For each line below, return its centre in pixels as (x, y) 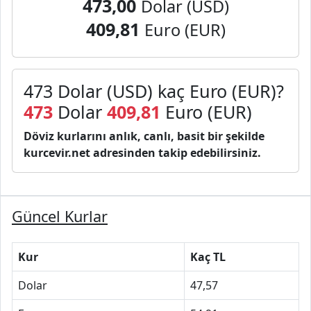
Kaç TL (208, 257)
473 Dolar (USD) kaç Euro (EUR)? (154, 91)
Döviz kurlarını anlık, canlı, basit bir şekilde (144, 136)
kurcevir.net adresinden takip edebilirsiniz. (142, 153)
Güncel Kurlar (60, 216)
